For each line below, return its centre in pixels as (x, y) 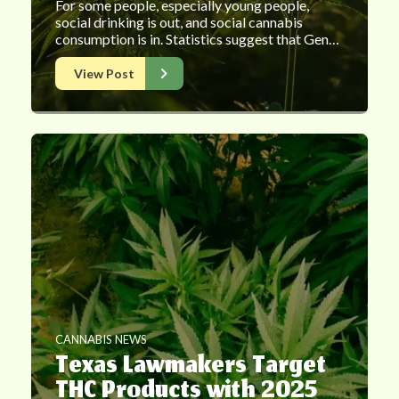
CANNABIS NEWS (101, 340)
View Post (104, 74)
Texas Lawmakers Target (191, 368)
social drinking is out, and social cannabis (179, 22)
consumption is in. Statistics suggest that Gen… (197, 39)
